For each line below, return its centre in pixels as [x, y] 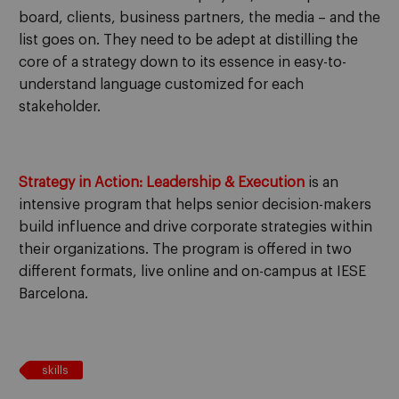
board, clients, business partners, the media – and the [199, 17]
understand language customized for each [161, 84]
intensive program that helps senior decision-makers [195, 205]
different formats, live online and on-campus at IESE [192, 272]
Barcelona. [53, 294]
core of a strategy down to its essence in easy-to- [183, 62]
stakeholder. [60, 106]
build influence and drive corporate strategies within [195, 228]
